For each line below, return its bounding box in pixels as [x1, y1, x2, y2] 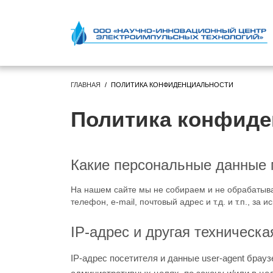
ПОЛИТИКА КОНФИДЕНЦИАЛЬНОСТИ [110, 81, 233, 88]
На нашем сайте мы [70, 185, 154, 195]
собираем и [163, 185, 215, 195]
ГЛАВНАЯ [70, 81, 101, 88]
